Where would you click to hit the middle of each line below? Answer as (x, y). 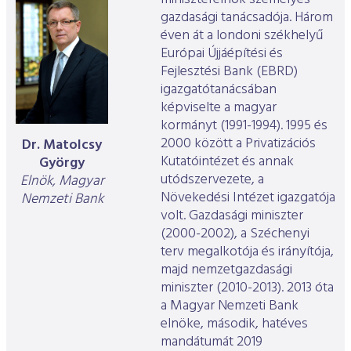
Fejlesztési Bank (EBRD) (229, 72)
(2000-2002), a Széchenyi (235, 234)
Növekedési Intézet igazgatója (248, 198)
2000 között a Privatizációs (238, 144)
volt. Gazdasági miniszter (232, 216)
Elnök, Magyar (62, 181)
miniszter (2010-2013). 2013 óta (247, 288)
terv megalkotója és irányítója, (247, 252)
